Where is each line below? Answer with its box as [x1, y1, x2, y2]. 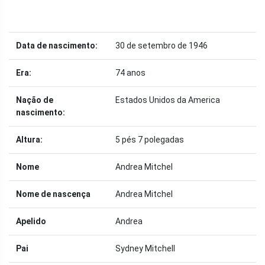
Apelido [16, 216, 46, 226]
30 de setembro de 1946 [115, 40, 208, 50]
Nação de [16, 95, 53, 105]
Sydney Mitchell [115, 243, 175, 253]
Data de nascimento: [16, 40, 98, 50]
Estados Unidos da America [115, 95, 220, 105]
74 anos [115, 67, 146, 77]
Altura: [16, 134, 43, 144]
